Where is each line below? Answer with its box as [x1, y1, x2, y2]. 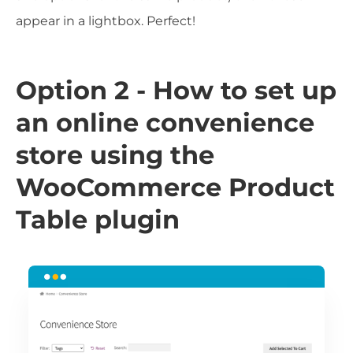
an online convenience [16, 107, 314, 139]
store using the [16, 139, 214, 171]
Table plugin [16, 204, 180, 236]
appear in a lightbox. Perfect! [16, 13, 195, 29]
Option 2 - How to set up [16, 75, 336, 106]
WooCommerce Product [16, 172, 335, 203]
